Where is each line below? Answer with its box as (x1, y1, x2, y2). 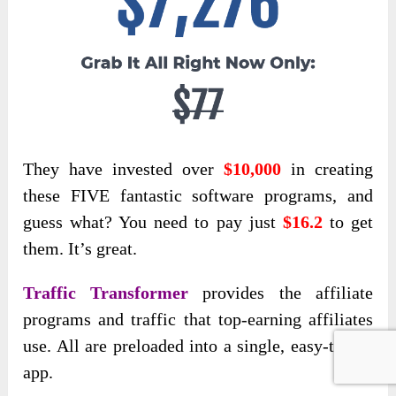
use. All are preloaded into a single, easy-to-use (23, 336, 373, 356)
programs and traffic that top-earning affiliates (23, 309, 373, 330)
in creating (280, 159, 373, 179)
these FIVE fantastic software (23, 186, 255, 206)
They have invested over (23, 159, 224, 179)
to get (322, 212, 373, 232)
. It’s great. (59, 239, 138, 259)
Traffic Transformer (23, 283, 189, 303)
